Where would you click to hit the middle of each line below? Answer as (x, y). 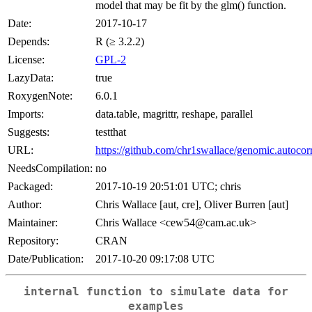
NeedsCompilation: (50, 169)
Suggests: (29, 132)
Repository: (33, 241)
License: (26, 60)
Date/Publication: (46, 259)
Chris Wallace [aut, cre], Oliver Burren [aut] (192, 205)
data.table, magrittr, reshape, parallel (174, 114)
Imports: (26, 114)
